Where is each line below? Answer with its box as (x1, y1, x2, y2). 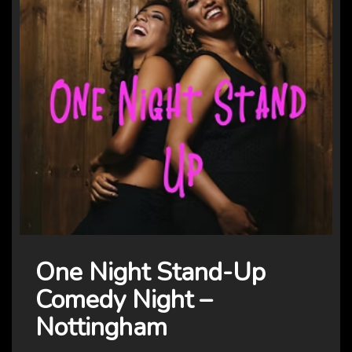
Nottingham (35, 310, 167, 345)
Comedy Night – (35, 283, 212, 317)
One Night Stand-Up (35, 255, 266, 290)
